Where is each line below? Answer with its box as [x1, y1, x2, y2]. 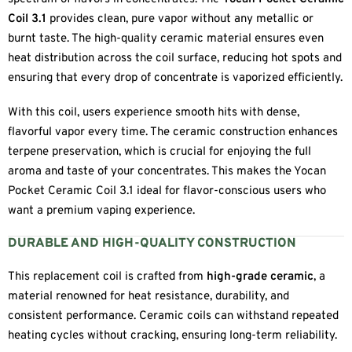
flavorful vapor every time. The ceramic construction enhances [8, 124, 338, 140]
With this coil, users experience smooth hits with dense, [8, 104, 299, 120]
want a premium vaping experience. [8, 203, 195, 218]
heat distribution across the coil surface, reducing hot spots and [8, 51, 342, 67]
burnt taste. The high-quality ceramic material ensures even [8, 31, 324, 47]
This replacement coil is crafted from [8, 269, 207, 285]
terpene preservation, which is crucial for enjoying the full [8, 144, 311, 159]
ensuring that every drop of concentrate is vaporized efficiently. [8, 71, 343, 86]
